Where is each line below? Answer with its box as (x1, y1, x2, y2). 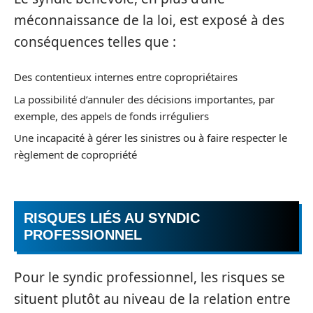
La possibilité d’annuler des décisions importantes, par (14, 92, 275, 106)
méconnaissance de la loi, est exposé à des (14, 10, 284, 29)
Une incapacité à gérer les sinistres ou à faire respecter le (14, 131, 287, 145)
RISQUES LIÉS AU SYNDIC (24, 210, 200, 226)
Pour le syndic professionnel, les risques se (14, 268, 285, 286)
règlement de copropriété (14, 147, 137, 161)
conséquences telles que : (14, 32, 176, 51)
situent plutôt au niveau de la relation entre (14, 290, 291, 308)
